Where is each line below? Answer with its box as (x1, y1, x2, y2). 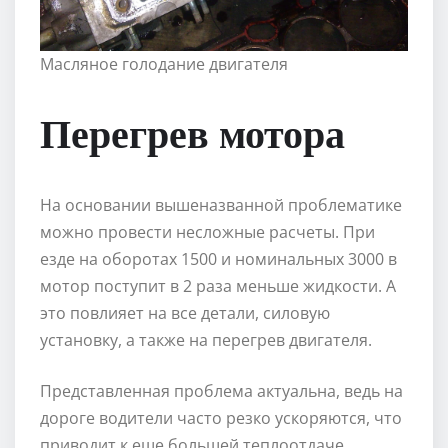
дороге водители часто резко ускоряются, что (40, 406, 402, 429)
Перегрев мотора (40, 106, 345, 157)
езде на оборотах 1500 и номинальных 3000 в (40, 247, 397, 270)
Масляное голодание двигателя (40, 52, 288, 75)
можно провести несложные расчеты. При (40, 220, 375, 243)
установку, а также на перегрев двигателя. (40, 328, 372, 351)
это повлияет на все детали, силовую (40, 301, 330, 324)
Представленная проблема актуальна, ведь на (40, 379, 403, 402)
